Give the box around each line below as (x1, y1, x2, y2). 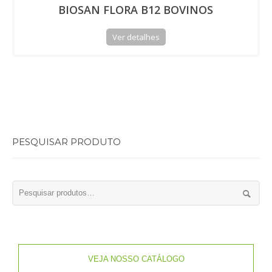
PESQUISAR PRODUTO (12, 136, 121, 148)
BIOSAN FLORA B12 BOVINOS (58, 2, 214, 18)
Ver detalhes (112, 32, 160, 43)
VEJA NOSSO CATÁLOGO (87, 254, 185, 264)
